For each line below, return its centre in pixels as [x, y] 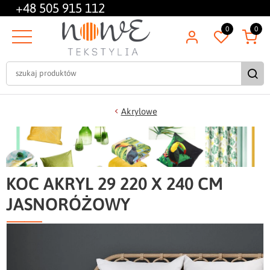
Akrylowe [139, 111]
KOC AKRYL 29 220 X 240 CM [115, 183]
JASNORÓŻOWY [68, 204]
